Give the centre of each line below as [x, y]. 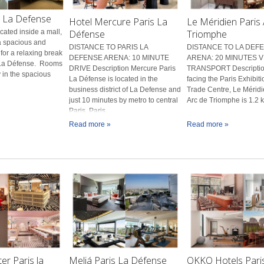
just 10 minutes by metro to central [124, 100]
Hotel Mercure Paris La [118, 22]
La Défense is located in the [114, 79]
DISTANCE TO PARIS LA [109, 47]
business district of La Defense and [125, 89]
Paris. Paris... [90, 110]
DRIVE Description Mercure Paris [123, 68]
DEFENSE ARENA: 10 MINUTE [119, 57]
